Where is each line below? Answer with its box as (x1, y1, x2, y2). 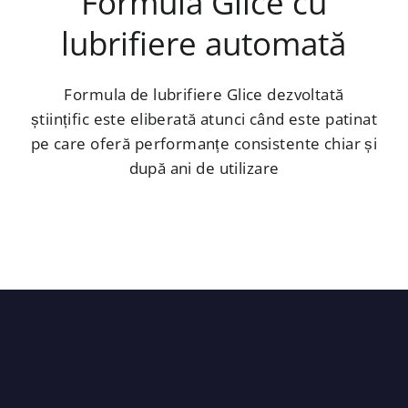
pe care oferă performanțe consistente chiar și (30, 132, 378, 154)
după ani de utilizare (128, 157, 280, 178)
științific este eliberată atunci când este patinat (30, 107, 378, 129)
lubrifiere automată (61, 21, 347, 65)
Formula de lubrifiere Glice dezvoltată (64, 83, 344, 105)
